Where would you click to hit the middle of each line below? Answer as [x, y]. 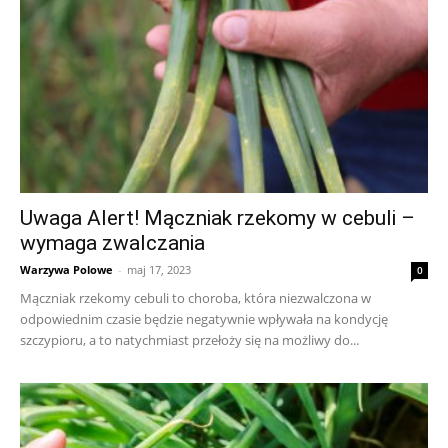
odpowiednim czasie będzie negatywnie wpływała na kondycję [204, 319]
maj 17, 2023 [159, 270]
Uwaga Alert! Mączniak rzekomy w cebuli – [217, 218]
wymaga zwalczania [112, 243]
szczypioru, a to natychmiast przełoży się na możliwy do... [189, 340]
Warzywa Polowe [66, 270]
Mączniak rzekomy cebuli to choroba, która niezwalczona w [195, 298]
